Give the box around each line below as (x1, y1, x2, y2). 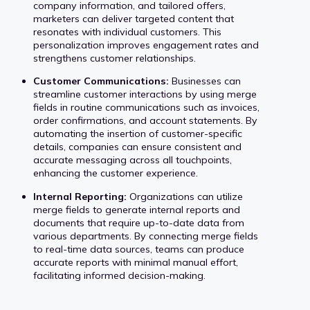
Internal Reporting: (33, 190, 127, 203)
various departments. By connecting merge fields (33, 229, 258, 242)
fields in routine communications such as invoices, (33, 101, 259, 114)
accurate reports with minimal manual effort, (33, 255, 238, 268)
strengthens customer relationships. (33, 52, 196, 65)
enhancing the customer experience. (33, 167, 198, 180)
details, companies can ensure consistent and (33, 140, 241, 154)
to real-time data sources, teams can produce (33, 242, 244, 255)
